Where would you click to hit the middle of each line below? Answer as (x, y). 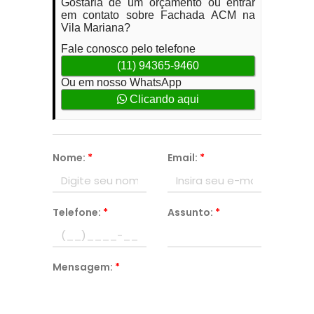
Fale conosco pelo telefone (128, 49)
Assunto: (191, 212)
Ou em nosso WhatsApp (121, 82)
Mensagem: (83, 267)
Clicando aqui (163, 99)
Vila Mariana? (95, 28)
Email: (183, 158)
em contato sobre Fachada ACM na (158, 15)
